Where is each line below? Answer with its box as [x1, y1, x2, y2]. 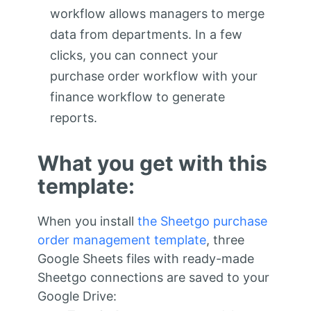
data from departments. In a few [49, 26, 242, 42]
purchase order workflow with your [49, 68, 258, 83]
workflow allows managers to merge [49, 6, 264, 21]
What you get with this [37, 150, 267, 176]
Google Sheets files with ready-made [37, 251, 254, 266]
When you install [37, 213, 137, 228]
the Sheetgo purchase [137, 213, 267, 228]
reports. [49, 110, 97, 125]
